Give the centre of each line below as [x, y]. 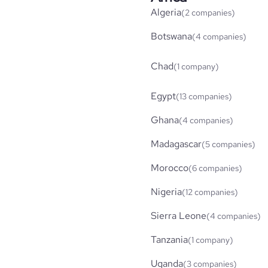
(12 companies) [210, 192]
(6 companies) [215, 168]
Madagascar [176, 144]
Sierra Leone [179, 215]
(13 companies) [204, 96]
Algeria [166, 12]
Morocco [170, 167]
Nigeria [166, 191]
